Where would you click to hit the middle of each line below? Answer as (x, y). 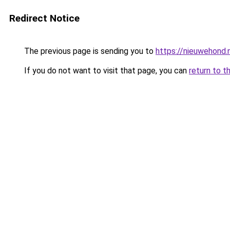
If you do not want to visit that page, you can (106, 71)
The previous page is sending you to (89, 51)
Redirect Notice (44, 18)
